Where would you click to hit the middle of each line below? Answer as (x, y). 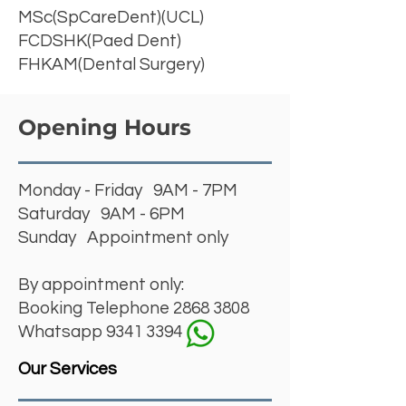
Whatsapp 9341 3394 (100, 332)
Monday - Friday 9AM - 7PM (128, 190)
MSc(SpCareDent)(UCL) (111, 17)
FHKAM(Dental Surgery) (111, 64)
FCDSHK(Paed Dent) (100, 41)
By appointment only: (101, 285)
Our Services (68, 369)
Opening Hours (105, 127)
